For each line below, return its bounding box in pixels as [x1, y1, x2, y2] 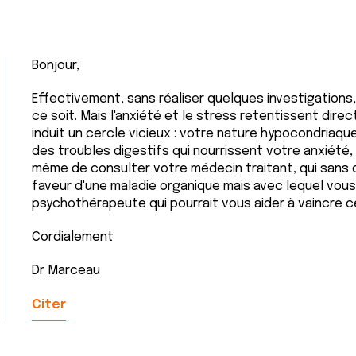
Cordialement [32, 230, 114, 244]
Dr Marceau [32, 264, 103, 277]
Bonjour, [32, 59, 79, 72]
